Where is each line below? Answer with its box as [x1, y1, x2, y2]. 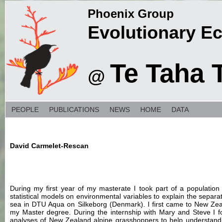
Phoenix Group [88, 7, 174, 20]
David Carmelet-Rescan [10, 142, 89, 150]
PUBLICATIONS [49, 106, 99, 113]
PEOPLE [11, 106, 39, 113]
